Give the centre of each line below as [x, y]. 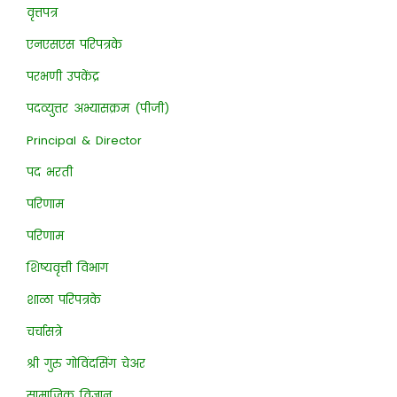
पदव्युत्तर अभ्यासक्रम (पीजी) [97, 108]
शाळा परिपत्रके [63, 300]
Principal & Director [84, 140]
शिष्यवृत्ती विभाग [67, 268]
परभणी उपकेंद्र [62, 76]
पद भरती [49, 172]
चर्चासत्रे [44, 331]
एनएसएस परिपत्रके [74, 44]
